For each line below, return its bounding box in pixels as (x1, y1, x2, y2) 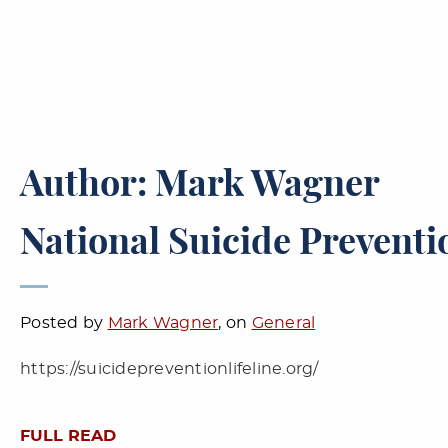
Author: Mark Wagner (20, 167, 380, 203)
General (251, 315, 316, 331)
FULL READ (20, 428, 116, 444)
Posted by (20, 315, 108, 331)
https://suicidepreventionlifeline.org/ (20, 361, 319, 377)
